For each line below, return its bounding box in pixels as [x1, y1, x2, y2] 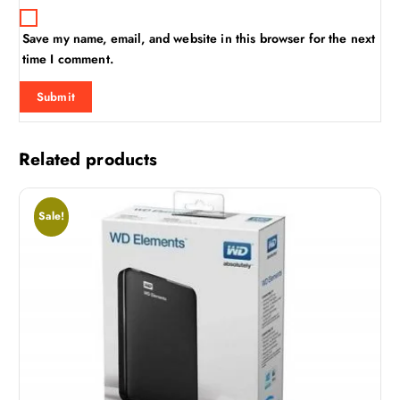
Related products [19, 146, 158, 172]
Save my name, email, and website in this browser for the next [21, 29, 376, 47]
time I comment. [21, 49, 113, 68]
